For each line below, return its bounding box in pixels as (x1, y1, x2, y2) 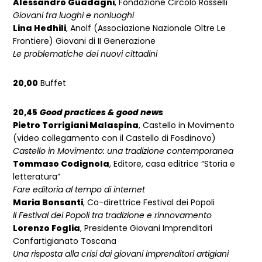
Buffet (38, 77, 67, 89)
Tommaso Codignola (13, 158, 110, 170)
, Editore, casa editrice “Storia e (109, 158, 236, 170)
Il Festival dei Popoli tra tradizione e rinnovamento (13, 209, 212, 222)
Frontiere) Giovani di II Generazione (13, 35, 156, 47)
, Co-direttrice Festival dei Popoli (83, 196, 215, 209)
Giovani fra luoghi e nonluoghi (13, 9, 135, 22)
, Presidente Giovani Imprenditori (80, 222, 213, 235)
